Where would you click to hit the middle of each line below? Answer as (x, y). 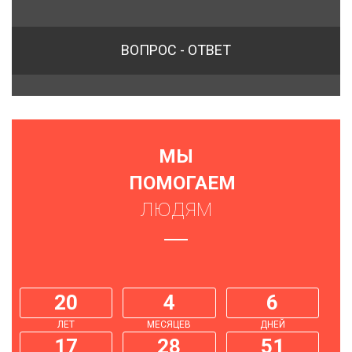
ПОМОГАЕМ (182, 183)
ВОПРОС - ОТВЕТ (176, 50)
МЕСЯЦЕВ (169, 325)
